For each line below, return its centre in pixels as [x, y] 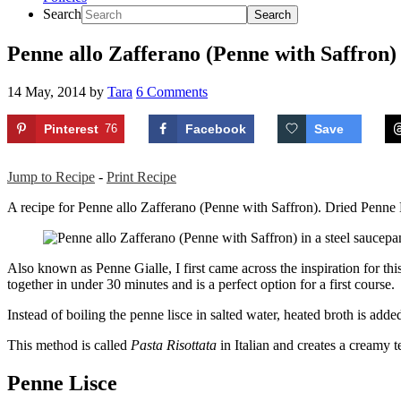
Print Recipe [141, 177]
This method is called [69, 345]
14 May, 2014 [47, 91]
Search [62, 14]
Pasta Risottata [174, 345]
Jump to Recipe [51, 177]
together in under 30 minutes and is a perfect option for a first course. [201, 284]
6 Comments [172, 91]
